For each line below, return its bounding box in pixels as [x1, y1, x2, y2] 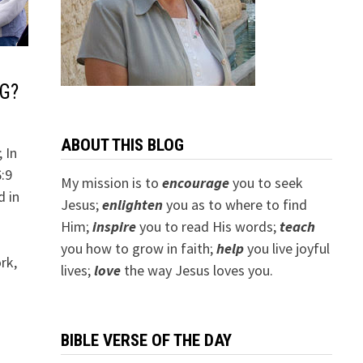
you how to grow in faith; [60, 239, 216, 258]
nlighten [109, 195, 163, 214]
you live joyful [243, 239, 330, 258]
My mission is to [60, 173, 162, 192]
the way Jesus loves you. [120, 261, 273, 280]
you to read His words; [135, 217, 280, 236]
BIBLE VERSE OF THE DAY [60, 331, 232, 350]
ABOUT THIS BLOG [60, 135, 184, 155]
